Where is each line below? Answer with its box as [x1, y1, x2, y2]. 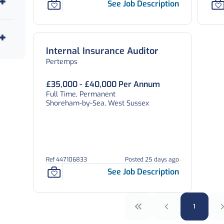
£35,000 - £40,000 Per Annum [45, 79, 160, 89]
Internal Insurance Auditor [45, 45, 158, 57]
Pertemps [45, 57, 77, 66]
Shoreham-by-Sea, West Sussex [45, 98, 149, 108]
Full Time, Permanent [45, 89, 115, 99]
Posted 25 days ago [125, 155, 179, 163]
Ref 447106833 [45, 155, 87, 163]
